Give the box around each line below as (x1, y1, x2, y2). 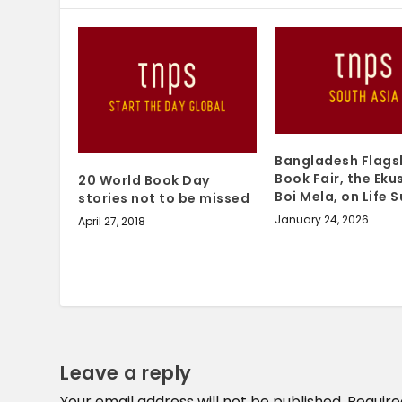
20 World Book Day (78, 170, 210, 189)
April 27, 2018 (78, 213, 146, 229)
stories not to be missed (78, 188, 250, 207)
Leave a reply (60, 360, 192, 387)
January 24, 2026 (275, 212, 369, 228)
